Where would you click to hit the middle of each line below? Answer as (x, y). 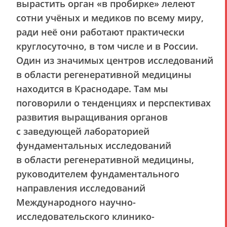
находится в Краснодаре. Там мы (92, 89)
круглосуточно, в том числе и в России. (107, 46)
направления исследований (81, 188)
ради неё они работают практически (100, 32)
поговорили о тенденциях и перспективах (113, 103)
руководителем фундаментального (98, 174)
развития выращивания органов (92, 117)
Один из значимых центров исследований (115, 60)
